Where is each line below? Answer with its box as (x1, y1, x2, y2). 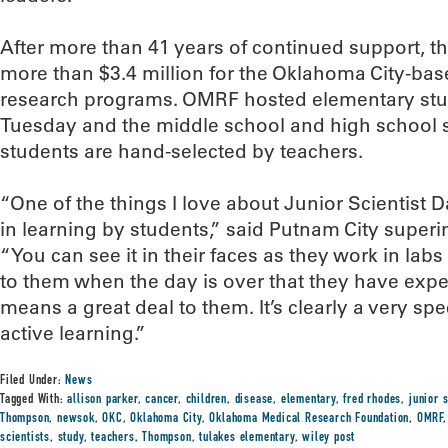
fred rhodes (343, 393, 402, 407)
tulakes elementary (199, 431, 295, 445)
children (185, 393, 228, 407)
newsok (57, 412, 95, 426)
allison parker (67, 393, 138, 407)
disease (234, 393, 274, 407)
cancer (145, 393, 179, 407)
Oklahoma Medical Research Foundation (209, 412, 410, 426)
